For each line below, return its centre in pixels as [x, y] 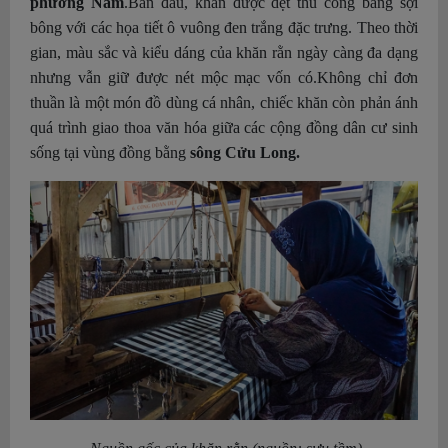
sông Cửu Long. [243, 153]
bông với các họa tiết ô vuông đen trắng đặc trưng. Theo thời [224, 28]
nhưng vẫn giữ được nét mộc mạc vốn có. [174, 78]
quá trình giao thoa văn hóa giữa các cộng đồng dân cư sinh [224, 128]
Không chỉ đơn [368, 78]
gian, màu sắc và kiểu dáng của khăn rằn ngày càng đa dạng [224, 53]
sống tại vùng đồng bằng [108, 153]
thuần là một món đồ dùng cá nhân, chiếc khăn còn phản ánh [224, 103]
